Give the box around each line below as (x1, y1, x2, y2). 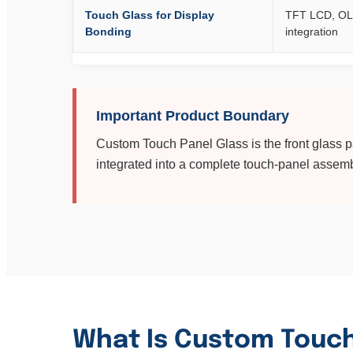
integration (285, 25, 338, 38)
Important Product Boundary (96, 108, 289, 124)
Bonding (85, 25, 132, 38)
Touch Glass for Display (85, 9, 214, 21)
